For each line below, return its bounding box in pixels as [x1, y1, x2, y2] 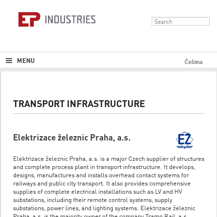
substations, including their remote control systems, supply [13, 197, 172, 203]
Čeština [185, 59, 202, 65]
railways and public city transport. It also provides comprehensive [13, 181, 191, 187]
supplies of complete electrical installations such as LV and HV [13, 189, 182, 195]
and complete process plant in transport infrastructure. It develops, [13, 164, 195, 170]
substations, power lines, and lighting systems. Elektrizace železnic [13, 205, 195, 212]
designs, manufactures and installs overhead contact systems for [13, 172, 189, 179]
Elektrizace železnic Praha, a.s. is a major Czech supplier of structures [13, 156, 204, 162]
